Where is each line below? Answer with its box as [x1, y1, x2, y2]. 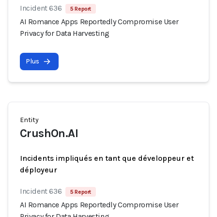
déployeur [20, 165, 57, 174]
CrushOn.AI [20, 126, 78, 140]
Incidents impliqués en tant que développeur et [20, 154, 194, 163]
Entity [20, 116, 39, 124]
